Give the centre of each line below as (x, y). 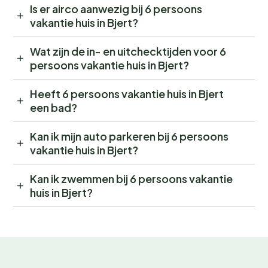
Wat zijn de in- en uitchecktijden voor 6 (128, 51)
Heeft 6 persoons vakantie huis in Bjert (127, 94)
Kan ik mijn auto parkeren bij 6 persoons (129, 136)
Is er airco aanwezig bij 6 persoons (116, 9)
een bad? (54, 108)
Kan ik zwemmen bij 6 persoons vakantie (131, 179)
